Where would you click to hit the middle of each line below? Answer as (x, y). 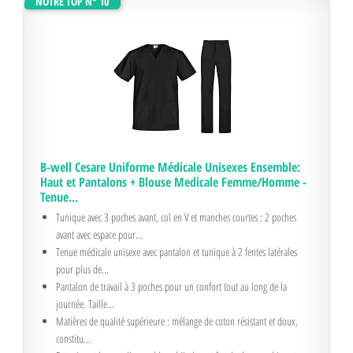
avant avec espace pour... (99, 234)
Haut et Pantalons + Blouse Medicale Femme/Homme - (173, 182)
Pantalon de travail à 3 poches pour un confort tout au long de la (171, 286)
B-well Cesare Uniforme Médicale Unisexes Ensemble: (170, 167)
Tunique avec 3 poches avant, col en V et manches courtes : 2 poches (176, 217)
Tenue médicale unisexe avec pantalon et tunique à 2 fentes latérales (176, 252)
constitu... (73, 338)
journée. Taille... (85, 304)
